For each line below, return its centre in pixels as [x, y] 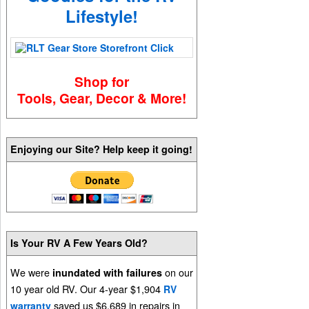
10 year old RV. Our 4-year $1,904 [87, 289]
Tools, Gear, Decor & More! [102, 98]
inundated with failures [108, 273]
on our [178, 272]
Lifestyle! [102, 16]
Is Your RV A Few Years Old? [79, 242]
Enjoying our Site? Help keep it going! [102, 149]
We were [32, 272]
